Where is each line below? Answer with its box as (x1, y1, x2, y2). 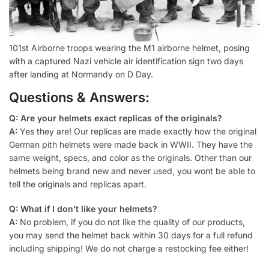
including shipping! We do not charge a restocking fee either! (9, 243, 249, 254)
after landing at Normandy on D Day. (9, 68, 153, 79)
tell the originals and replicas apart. (9, 178, 147, 189)
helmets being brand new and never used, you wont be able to (9, 165, 255, 176)
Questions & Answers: (9, 89, 150, 105)
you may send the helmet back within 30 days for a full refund (9, 230, 253, 241)
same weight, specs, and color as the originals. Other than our (9, 152, 252, 163)
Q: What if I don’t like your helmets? (9, 204, 157, 214)
